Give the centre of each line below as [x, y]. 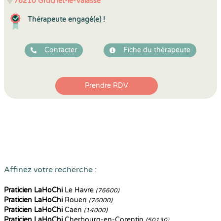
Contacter [61, 50]
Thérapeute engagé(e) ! [66, 19]
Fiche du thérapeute [157, 50]
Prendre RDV [107, 86]
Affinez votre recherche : [50, 170]
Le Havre [79, 190]
